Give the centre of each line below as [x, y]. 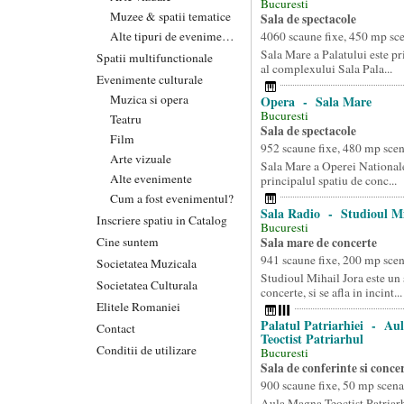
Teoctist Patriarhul [312, 339]
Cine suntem [128, 241]
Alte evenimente [151, 178]
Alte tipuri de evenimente [228, 36]
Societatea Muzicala [147, 263]
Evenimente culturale [150, 79]
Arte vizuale [141, 158]
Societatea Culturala [147, 285]
